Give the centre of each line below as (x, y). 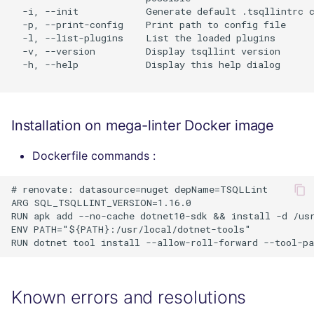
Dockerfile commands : (94, 155)
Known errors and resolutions (129, 297)
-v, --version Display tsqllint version (146, 52)
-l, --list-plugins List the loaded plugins (143, 38)
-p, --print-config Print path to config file (149, 25)
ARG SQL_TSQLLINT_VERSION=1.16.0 (101, 203)
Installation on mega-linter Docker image (143, 125)
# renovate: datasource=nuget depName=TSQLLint (139, 190)
